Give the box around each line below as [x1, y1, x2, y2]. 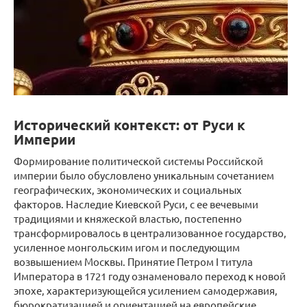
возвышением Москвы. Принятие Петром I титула [14, 255, 253, 268]
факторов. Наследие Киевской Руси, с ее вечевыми [14, 197, 258, 210]
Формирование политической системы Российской [14, 154, 263, 167]
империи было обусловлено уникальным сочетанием [14, 169, 274, 182]
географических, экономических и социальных [14, 183, 242, 196]
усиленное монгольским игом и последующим [14, 241, 240, 254]
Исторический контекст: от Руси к [14, 116, 245, 134]
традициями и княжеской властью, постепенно [14, 212, 242, 225]
